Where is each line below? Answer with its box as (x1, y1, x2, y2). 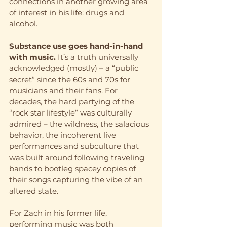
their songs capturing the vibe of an (9, 174, 145, 184)
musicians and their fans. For (9, 85, 120, 95)
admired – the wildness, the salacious (9, 119, 151, 129)
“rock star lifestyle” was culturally (9, 107, 134, 118)
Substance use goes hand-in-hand (9, 41, 145, 51)
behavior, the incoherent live (9, 130, 118, 140)
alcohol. (9, 18, 37, 28)
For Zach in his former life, (9, 208, 109, 218)
